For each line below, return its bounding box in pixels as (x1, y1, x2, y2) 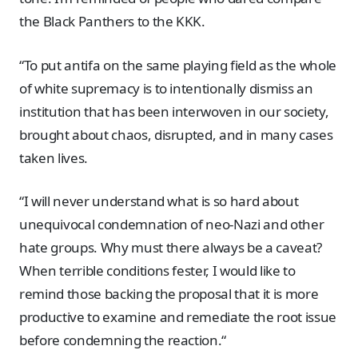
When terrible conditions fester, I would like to (19, 261, 296, 280)
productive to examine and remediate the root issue (19, 308, 336, 327)
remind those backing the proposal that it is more (19, 284, 319, 304)
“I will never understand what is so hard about (19, 192, 299, 211)
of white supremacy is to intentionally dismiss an (19, 78, 313, 97)
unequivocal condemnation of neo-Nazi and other (19, 215, 324, 234)
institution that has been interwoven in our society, (19, 101, 329, 121)
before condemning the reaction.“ (19, 331, 227, 350)
